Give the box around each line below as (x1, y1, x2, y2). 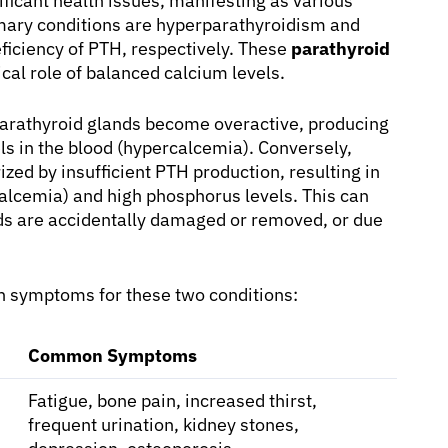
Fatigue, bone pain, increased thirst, (28, 388, 317, 412)
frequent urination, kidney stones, (28, 412, 299, 436)
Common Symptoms (28, 343, 197, 367)
